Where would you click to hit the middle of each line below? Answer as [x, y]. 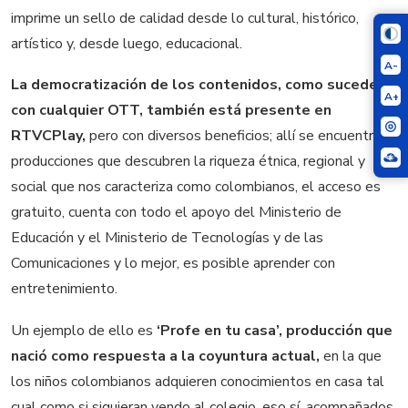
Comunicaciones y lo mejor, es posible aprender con [173, 264]
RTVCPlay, [48, 136]
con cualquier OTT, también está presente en [171, 111]
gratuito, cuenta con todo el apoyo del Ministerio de [176, 213]
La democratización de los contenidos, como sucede [194, 85]
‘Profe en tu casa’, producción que [275, 331]
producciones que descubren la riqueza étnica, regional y [188, 162]
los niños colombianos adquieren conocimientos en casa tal [198, 382]
